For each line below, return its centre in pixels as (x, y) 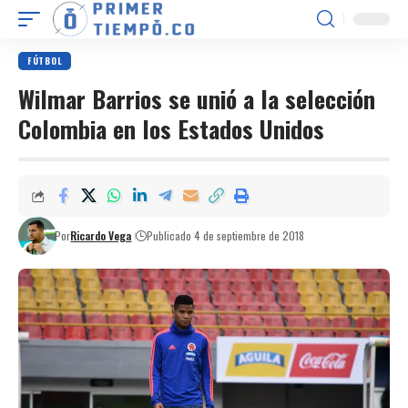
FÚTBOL (45, 61)
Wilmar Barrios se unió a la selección (197, 99)
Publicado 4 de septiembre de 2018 (226, 235)
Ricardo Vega (101, 235)
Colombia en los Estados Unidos (171, 129)
